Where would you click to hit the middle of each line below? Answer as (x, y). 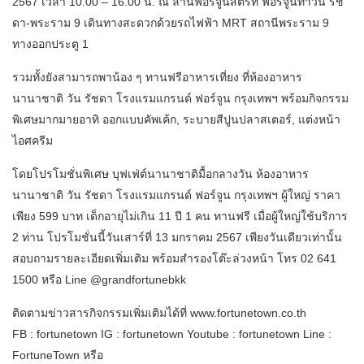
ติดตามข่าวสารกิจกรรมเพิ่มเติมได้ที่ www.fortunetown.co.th (159, 313)
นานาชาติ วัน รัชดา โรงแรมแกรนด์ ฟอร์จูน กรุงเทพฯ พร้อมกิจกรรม (180, 99)
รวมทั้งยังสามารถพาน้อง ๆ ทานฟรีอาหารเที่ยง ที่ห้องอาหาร (157, 78)
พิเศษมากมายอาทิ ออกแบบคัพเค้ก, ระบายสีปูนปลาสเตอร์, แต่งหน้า (176, 120)
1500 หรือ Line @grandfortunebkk (99, 280)
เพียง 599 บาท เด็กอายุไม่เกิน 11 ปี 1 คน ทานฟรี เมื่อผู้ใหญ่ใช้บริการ (180, 217)
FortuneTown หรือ (58, 355)
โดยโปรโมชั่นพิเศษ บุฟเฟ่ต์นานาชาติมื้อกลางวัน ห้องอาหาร (160, 174)
